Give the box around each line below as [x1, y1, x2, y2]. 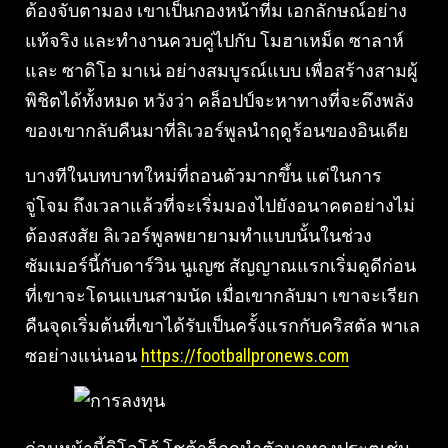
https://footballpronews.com [141, 345, 349, 366]
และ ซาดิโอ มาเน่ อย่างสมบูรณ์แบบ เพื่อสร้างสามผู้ [25, 60, 418, 81]
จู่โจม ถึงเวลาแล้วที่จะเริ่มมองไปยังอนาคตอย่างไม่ [25, 195, 415, 216]
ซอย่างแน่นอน [25, 345, 141, 366]
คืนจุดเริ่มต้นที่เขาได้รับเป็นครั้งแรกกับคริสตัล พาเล [25, 315, 420, 336]
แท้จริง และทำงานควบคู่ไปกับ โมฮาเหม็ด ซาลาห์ [25, 30, 404, 51]
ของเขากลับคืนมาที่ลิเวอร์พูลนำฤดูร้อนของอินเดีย [25, 120, 409, 141]
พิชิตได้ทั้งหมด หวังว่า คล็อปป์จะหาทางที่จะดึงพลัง [25, 90, 414, 111]
